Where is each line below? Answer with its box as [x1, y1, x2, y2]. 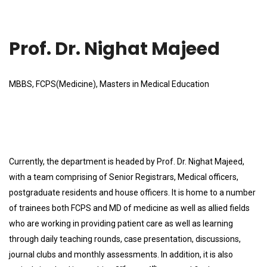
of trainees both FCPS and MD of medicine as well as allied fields [9, 203, 250, 213]
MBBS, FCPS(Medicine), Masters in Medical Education [9, 79, 209, 89]
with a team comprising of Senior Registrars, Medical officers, [9, 172, 238, 182]
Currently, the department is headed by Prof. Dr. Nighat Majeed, [9, 157, 244, 166]
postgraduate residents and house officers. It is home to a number [9, 188, 256, 197]
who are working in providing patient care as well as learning [9, 219, 233, 228]
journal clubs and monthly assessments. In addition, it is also [9, 250, 233, 259]
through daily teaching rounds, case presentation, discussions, [9, 234, 241, 244]
